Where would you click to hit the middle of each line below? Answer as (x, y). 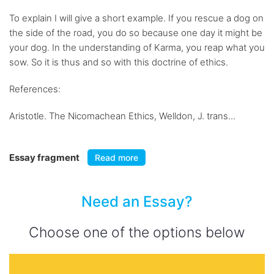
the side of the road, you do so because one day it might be (136, 33)
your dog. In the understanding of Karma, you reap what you (137, 47)
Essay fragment (45, 157)
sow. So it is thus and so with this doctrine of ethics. (119, 62)
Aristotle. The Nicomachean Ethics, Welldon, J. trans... (122, 116)
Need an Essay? (137, 202)
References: (35, 89)
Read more (117, 157)
